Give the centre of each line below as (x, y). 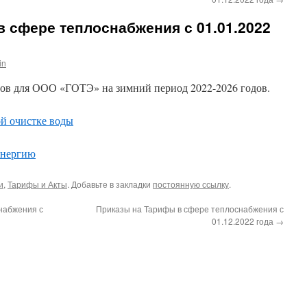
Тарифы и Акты (37, 184)
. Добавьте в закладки (110, 184)
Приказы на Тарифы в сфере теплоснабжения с (190, 209)
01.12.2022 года (244, 221)
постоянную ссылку (191, 184)
